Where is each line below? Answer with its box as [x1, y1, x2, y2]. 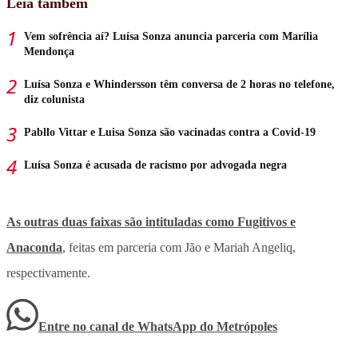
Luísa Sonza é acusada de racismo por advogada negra [24, 158, 287, 171]
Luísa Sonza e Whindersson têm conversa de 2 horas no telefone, [24, 78, 335, 90]
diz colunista [24, 93, 85, 105]
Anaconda [6, 240, 62, 254]
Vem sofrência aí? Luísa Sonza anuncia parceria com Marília [24, 30, 318, 42]
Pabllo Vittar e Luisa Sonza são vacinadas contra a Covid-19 [24, 125, 316, 138]
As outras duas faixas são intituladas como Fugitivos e [6, 214, 296, 229]
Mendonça [24, 45, 74, 58]
